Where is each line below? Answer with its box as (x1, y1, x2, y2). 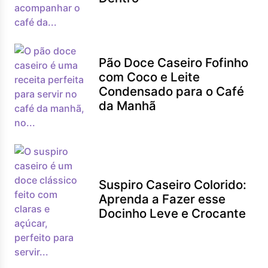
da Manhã (99, 98, 157, 113)
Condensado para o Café (99, 84, 245, 99)
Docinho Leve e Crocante (99, 206, 246, 221)
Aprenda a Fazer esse (99, 191, 226, 206)
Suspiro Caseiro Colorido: (99, 177, 247, 192)
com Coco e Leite (99, 69, 200, 84)
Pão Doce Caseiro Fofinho (99, 55, 249, 70)
